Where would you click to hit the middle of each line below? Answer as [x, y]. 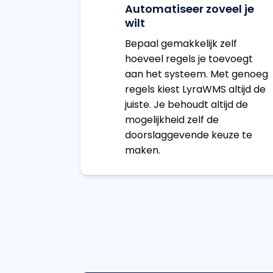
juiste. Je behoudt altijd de [187, 105]
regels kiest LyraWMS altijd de [196, 90]
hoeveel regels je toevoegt [189, 59]
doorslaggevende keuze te [189, 135]
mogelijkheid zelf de [172, 120]
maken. [143, 151]
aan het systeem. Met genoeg [197, 74]
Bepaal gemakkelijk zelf [181, 44]
